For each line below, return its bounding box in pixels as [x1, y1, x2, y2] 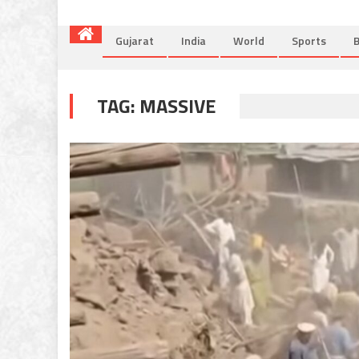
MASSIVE [139, 91, 216, 120]
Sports [292, 31, 326, 49]
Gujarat [115, 31, 154, 49]
